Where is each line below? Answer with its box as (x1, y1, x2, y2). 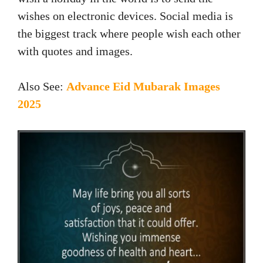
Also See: (18, 80, 66, 93)
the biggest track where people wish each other (18, 27, 241, 41)
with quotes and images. (18, 45, 133, 58)
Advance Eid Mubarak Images (66, 80, 220, 93)
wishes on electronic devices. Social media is (18, 9, 233, 23)
